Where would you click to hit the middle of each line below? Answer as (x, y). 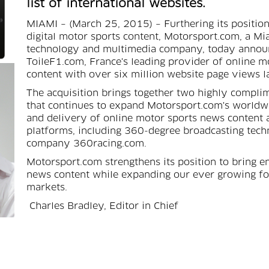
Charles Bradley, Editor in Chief (102, 206)
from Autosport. (65, 263)
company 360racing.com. (86, 144)
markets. (47, 188)
